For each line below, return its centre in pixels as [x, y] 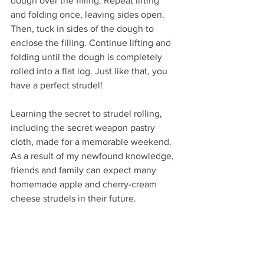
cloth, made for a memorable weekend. [92, 142]
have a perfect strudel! [57, 85]
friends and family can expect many [85, 170]
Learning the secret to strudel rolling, [88, 114]
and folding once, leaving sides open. [89, 15]
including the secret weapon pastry [84, 128]
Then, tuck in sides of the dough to [83, 29]
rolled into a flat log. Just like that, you [90, 71]
